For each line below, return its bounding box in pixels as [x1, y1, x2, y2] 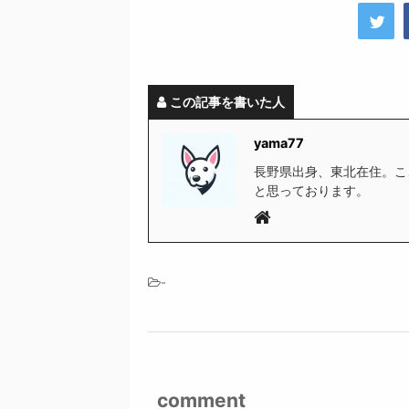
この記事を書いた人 [170, 94, 285, 110]
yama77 [254, 135, 304, 151]
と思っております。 [254, 183, 369, 198]
